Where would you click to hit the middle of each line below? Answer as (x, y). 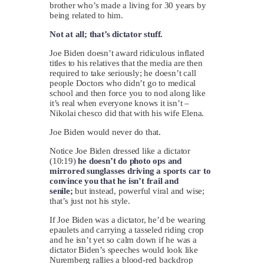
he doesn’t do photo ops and (130, 161)
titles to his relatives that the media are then (126, 63)
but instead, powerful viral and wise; (140, 191)
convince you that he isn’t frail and (114, 181)
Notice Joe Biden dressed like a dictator (120, 151)
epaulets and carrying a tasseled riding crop (127, 230)
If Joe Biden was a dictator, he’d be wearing (128, 220)
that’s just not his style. (90, 201)
